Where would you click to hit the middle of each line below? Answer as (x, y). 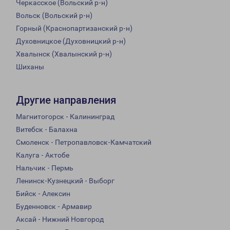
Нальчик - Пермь (45, 168)
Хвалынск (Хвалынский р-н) (64, 54)
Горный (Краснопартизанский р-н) (74, 28)
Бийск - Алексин (43, 194)
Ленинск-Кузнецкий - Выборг (65, 181)
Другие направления (66, 100)
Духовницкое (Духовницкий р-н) (71, 41)
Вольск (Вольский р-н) (54, 16)
